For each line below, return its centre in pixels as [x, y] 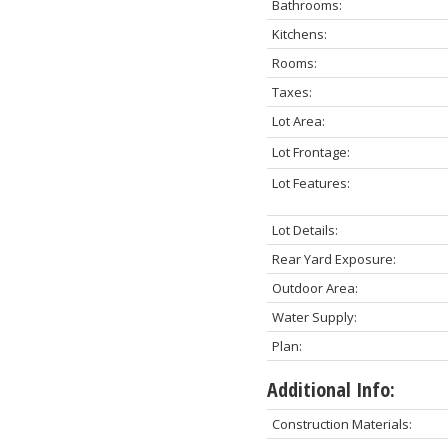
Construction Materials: [341, 423]
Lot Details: [304, 229]
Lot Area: [298, 120]
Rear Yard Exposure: [333, 258]
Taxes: [291, 91]
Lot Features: [310, 182]
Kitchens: [299, 33]
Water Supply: [314, 316]
